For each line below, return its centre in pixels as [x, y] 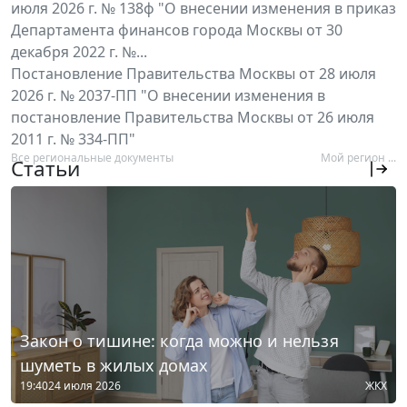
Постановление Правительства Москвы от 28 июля [194, 74]
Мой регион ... [358, 158]
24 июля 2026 [84, 385]
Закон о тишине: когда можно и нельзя [179, 340]
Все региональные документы [92, 158]
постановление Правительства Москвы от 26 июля [193, 118]
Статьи [45, 169]
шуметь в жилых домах [114, 365]
